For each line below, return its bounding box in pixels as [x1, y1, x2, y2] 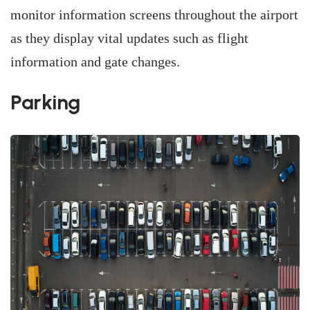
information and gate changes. [10, 54, 180, 69]
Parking [10, 90, 80, 114]
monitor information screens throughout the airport [10, 7, 298, 22]
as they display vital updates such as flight [10, 30, 248, 46]
